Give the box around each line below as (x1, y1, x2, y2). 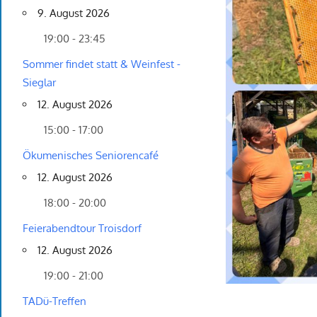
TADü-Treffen (23, 294, 86, 309)
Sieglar (23, 76, 56, 90)
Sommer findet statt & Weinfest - (23, 57, 180, 71)
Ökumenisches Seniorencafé (23, 149, 158, 163)
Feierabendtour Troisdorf (23, 221, 142, 236)
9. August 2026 (38, 6, 110, 21)
